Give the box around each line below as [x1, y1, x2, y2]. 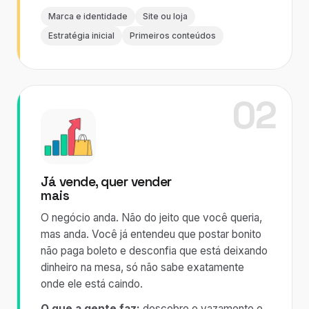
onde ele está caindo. [41, 277, 143, 290]
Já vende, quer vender [41, 173, 172, 190]
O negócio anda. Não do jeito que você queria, [41, 211, 262, 224]
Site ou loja [143, 12, 188, 21]
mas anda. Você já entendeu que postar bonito [41, 228, 261, 241]
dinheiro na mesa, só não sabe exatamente [41, 261, 244, 274]
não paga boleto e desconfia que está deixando [41, 244, 268, 257]
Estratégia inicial [48, 31, 114, 41]
